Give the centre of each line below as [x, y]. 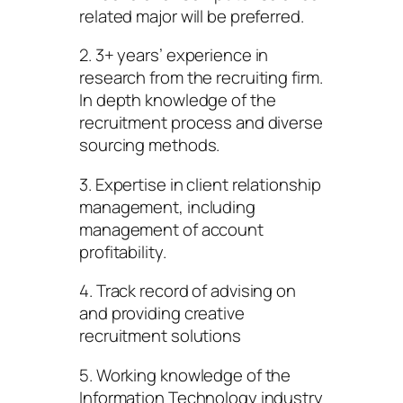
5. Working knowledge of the [185, 375]
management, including [167, 206]
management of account [171, 229]
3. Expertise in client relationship [200, 184]
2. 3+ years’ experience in [174, 55]
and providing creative [162, 313]
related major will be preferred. [192, 16]
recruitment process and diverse [201, 123]
